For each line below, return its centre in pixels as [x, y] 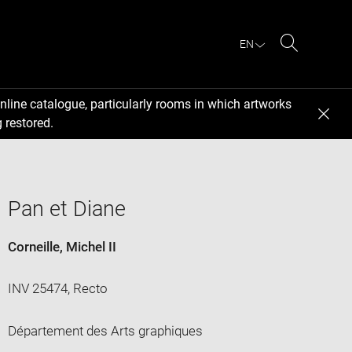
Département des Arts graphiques [105, 330]
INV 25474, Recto [57, 288]
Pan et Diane [66, 209]
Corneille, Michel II [62, 246]
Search [309, 61]
